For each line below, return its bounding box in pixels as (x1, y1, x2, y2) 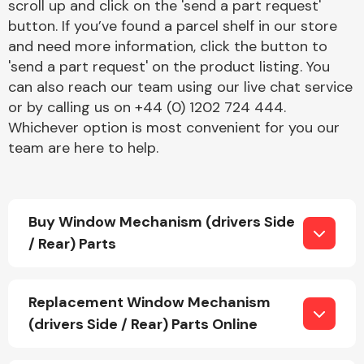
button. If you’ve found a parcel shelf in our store (8, 16, 337, 36)
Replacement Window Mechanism (28, 292, 271, 312)
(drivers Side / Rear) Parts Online (28, 314, 258, 334)
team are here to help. (8, 138, 158, 158)
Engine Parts (210, 120, 288, 138)
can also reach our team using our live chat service (8, 77, 353, 97)
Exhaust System (199, 270, 298, 288)
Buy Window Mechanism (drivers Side (28, 212, 295, 232)
